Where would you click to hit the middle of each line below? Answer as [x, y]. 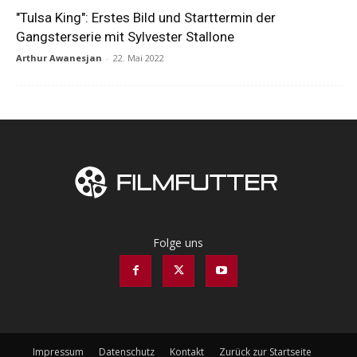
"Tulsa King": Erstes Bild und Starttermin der [146, 18]
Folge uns [178, 242]
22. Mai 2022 [139, 58]
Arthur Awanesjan [59, 58]
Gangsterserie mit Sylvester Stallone [125, 37]
